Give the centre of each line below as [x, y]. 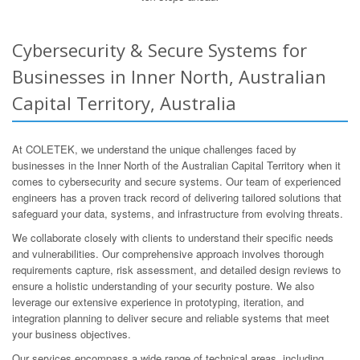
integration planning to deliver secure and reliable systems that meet [171, 318]
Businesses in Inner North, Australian [169, 77]
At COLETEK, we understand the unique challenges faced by [154, 149]
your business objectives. [72, 334]
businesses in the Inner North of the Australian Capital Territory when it [176, 166]
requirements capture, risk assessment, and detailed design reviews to [176, 270]
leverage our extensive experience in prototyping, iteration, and [158, 302]
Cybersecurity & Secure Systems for [160, 50]
